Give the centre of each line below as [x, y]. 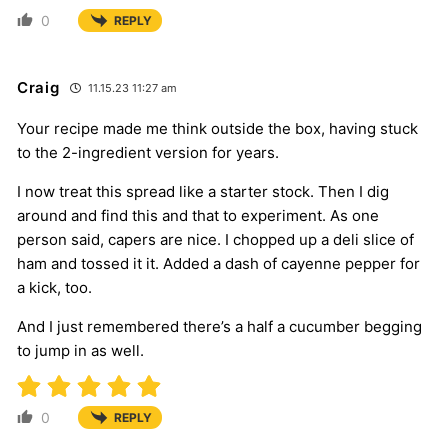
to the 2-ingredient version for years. [148, 152]
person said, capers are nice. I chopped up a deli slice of [215, 239]
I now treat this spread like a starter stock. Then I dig [203, 191]
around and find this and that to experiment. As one [198, 215]
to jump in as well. [80, 350]
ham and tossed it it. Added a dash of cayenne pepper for [218, 263]
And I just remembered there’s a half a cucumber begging [219, 326]
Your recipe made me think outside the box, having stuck [217, 128]
